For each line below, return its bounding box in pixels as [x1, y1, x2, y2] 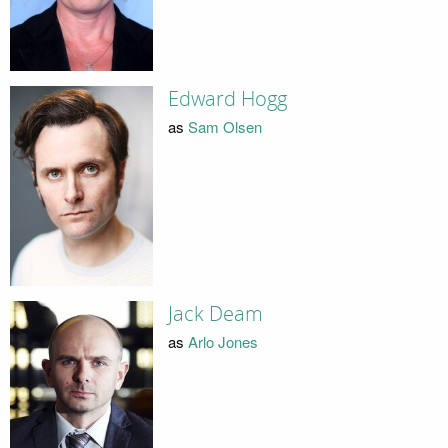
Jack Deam [167, 301, 263, 326]
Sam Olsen [187, 116, 262, 138]
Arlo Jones [187, 331, 258, 353]
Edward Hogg [167, 86, 287, 111]
